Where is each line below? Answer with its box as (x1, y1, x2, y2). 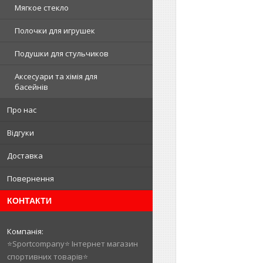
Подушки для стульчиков (15, 48, 109, 59)
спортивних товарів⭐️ (7, 251, 88, 262)
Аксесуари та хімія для (15, 71, 97, 82)
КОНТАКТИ (7, 196, 52, 205)
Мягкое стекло (15, 2, 69, 13)
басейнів (15, 82, 48, 92)
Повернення (7, 173, 54, 184)
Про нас (7, 104, 36, 115)
